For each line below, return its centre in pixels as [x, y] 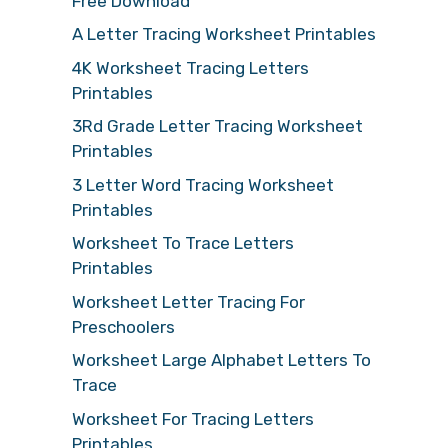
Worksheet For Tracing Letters [193, 418]
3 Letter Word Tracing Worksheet [203, 184]
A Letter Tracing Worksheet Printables [224, 34]
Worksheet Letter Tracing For [188, 301]
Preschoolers [123, 326]
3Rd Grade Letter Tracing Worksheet [217, 126]
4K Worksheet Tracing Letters [190, 67]
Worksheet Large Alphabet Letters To [221, 360]
